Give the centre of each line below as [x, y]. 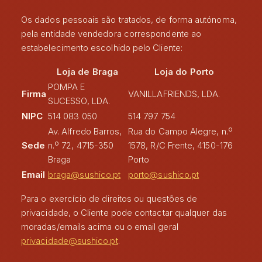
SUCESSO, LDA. [79, 101]
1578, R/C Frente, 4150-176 [180, 145]
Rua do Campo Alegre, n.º [180, 131]
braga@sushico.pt [85, 175]
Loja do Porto [184, 72]
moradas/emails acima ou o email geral [100, 227]
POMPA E [67, 87]
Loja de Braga [87, 72]
